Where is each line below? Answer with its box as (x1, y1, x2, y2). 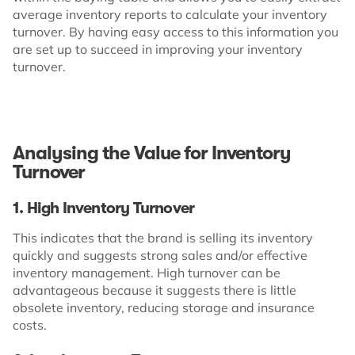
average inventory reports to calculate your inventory (13, 6, 327, 22)
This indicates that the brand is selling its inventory (13, 229, 313, 246)
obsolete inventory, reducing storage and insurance (13, 299, 315, 315)
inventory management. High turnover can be (13, 264, 281, 281)
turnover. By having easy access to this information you (13, 23, 338, 40)
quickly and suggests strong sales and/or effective (13, 246, 307, 263)
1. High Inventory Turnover (13, 198, 195, 217)
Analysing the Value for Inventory (13, 141, 292, 164)
